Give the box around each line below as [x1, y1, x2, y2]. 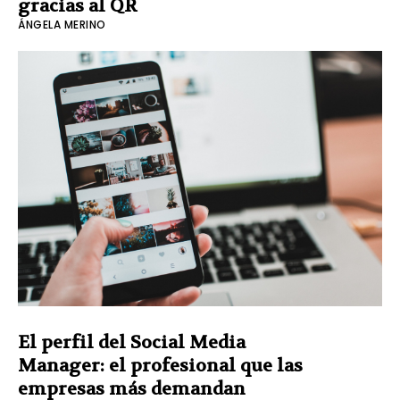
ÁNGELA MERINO [18, 17, 106, 33]
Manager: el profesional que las [18, 354, 303, 377]
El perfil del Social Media [18, 330, 246, 354]
